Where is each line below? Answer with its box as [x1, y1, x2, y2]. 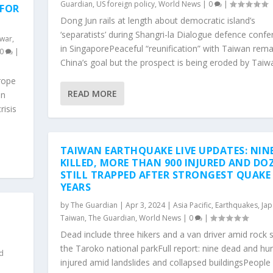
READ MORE [67, 87, 117, 99]
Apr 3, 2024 [125, 199, 165, 210]
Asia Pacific [172, 199, 211, 210]
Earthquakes [214, 199, 258, 210]
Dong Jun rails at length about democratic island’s [60, 14, 255, 26]
